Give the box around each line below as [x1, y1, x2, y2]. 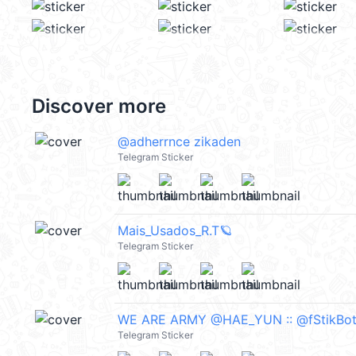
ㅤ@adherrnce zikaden [118, 133, 241, 149]
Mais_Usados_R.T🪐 [118, 222, 232, 238]
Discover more [32, 95, 166, 118]
